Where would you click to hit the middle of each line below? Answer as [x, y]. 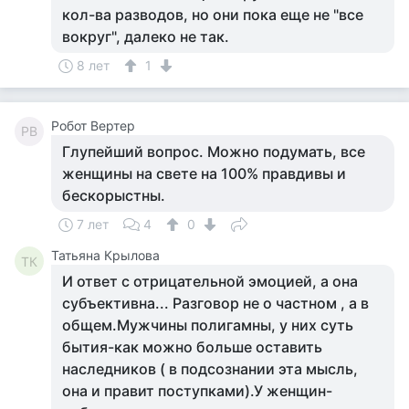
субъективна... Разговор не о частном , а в [215, 303]
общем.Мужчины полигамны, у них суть [208, 325]
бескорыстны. [114, 195]
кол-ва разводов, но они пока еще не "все [213, 15]
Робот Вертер [93, 126]
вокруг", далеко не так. [146, 37]
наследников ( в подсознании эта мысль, [210, 369]
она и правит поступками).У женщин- [197, 391]
